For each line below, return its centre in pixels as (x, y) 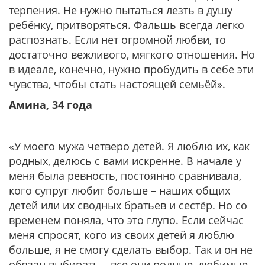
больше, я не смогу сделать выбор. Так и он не (131, 250)
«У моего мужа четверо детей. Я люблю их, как (129, 146)
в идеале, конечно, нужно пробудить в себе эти (131, 69)
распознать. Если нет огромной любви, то (117, 40)
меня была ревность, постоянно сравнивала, (125, 176)
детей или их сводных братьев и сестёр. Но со (128, 205)
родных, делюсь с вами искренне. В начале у (125, 161)
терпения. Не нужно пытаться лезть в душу (121, 10)
